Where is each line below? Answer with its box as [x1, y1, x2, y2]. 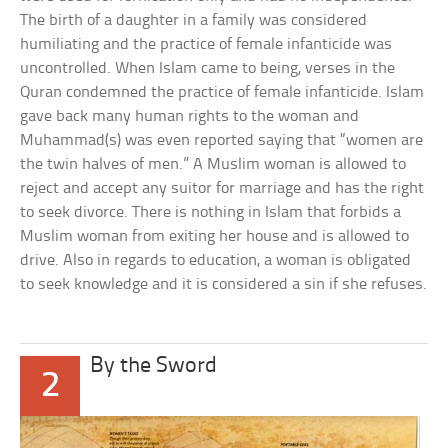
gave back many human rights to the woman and [20, 108, 360, 125]
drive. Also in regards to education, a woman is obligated [20, 252, 412, 269]
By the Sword [90, 355, 218, 378]
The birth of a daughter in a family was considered [20, 12, 368, 29]
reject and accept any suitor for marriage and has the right [20, 180, 425, 197]
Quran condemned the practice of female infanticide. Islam [20, 84, 425, 101]
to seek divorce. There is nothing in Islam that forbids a [20, 204, 402, 221]
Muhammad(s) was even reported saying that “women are [20, 132, 424, 149]
